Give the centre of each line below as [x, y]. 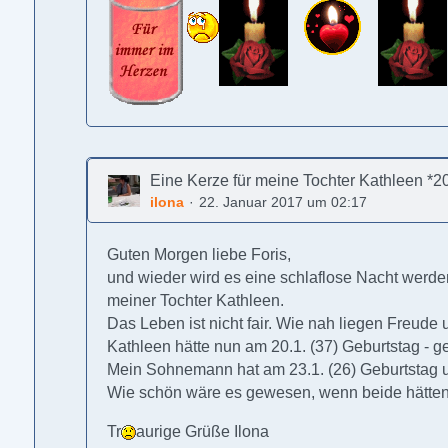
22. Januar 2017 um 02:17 [283, 202]
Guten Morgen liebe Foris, [199, 254]
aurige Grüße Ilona [203, 431]
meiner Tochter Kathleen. [196, 300]
